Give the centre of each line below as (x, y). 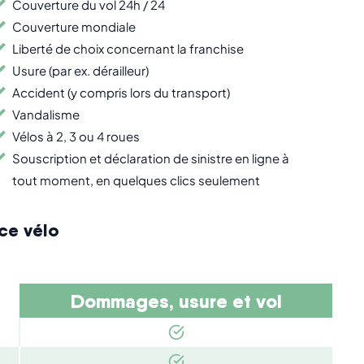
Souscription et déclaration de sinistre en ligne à (150, 158)
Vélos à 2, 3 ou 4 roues (76, 136)
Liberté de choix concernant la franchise (128, 49)
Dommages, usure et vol (176, 300)
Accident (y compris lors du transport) (121, 93)
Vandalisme (45, 115)
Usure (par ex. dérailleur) (80, 71)
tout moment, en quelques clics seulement (136, 180)
